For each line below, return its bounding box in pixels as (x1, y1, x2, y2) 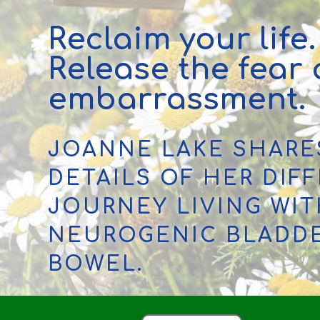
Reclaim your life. (48, 23, 316, 57)
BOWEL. (48, 253, 144, 276)
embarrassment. (48, 83, 306, 117)
